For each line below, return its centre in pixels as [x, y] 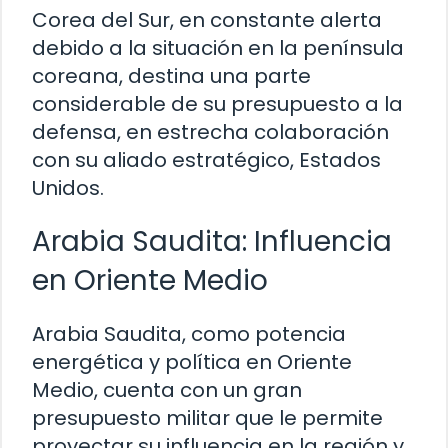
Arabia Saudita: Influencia [212, 241]
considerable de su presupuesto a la [217, 103]
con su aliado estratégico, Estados [206, 159]
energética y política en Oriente [192, 361]
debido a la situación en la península [218, 47]
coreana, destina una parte [171, 75]
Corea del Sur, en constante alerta [207, 19]
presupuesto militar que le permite [207, 417]
